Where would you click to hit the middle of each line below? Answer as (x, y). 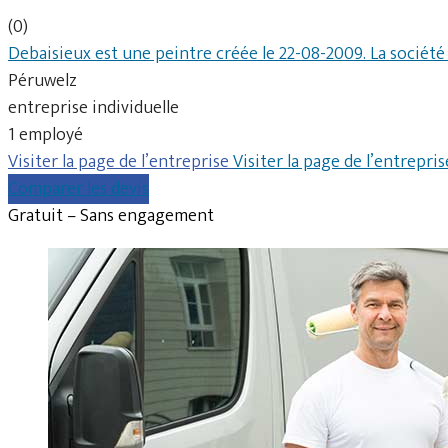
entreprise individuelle (93, 107)
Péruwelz (42, 80)
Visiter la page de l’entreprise (120, 161)
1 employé (45, 134)
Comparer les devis (78, 188)
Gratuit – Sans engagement (111, 215)
